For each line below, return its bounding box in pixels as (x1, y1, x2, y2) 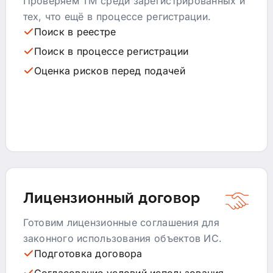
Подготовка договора (34, 247, 143, 260)
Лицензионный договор (23, 188, 200, 207)
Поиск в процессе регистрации (34, 44, 189, 57)
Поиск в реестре (34, 25, 116, 38)
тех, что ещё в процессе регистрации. (23, 10, 211, 23)
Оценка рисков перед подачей (34, 64, 185, 77)
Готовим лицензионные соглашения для (23, 216, 219, 229)
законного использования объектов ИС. (23, 232, 222, 244)
